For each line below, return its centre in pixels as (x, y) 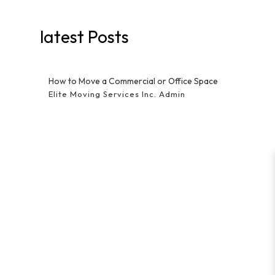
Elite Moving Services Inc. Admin (117, 94)
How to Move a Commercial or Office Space (133, 81)
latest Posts (84, 37)
